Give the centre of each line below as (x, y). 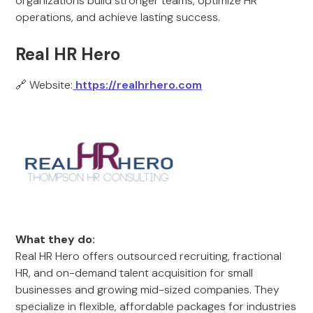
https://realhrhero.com (138, 85)
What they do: (56, 239)
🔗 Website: (44, 85)
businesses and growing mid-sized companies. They (148, 290)
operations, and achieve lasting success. (118, 17)
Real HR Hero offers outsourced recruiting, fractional (149, 256)
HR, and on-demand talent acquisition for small (134, 273)
